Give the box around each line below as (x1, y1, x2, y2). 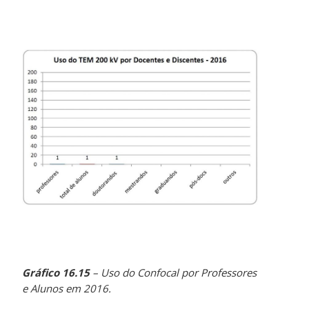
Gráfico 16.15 (22, 266, 90, 280)
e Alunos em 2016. (22, 281, 112, 296)
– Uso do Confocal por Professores (90, 266, 257, 280)
